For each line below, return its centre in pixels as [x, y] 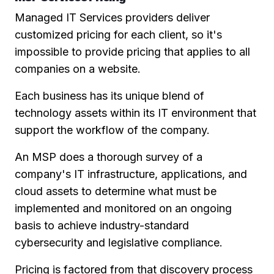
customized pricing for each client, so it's [118, 34]
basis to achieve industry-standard [102, 225]
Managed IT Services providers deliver [112, 17]
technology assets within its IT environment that [135, 113]
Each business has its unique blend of [109, 95]
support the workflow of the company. [112, 130]
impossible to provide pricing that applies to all [132, 51]
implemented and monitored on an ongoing [123, 208]
